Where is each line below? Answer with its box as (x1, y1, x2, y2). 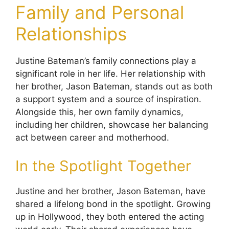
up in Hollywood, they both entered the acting (15, 211, 204, 222)
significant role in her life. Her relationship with (15, 68, 205, 79)
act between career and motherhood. (15, 132, 169, 143)
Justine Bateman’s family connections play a (15, 56, 196, 66)
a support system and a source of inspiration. (15, 94, 201, 105)
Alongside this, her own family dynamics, (15, 107, 184, 118)
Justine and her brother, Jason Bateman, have (15, 186, 205, 196)
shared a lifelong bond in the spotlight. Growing (15, 198, 211, 209)
